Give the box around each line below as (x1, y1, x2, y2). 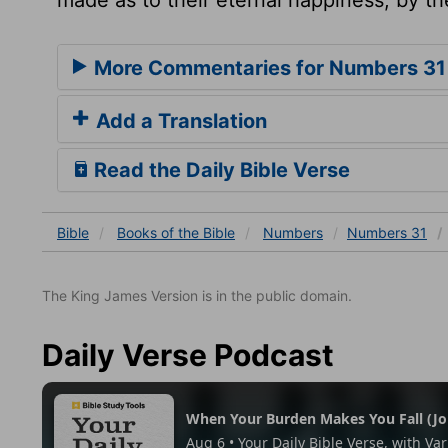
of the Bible (161, 223, 235, 241)
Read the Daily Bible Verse (89, 157, 350, 182)
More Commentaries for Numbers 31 (89, 55, 446, 80)
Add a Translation (91, 108, 267, 133)
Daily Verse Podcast (42, 336, 334, 373)
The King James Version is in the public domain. (42, 286, 352, 304)
